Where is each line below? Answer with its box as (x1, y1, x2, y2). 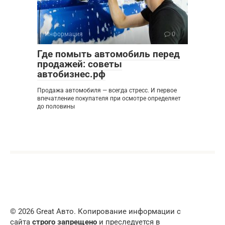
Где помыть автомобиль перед (37, 48, 180, 60)
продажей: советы (37, 58, 122, 70)
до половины (37, 103, 75, 110)
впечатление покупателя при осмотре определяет (37, 95, 181, 102)
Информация (45, 31, 83, 38)
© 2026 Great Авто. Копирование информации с (10, 207, 181, 216)
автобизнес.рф (37, 68, 105, 80)
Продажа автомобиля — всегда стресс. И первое (37, 87, 177, 94)
